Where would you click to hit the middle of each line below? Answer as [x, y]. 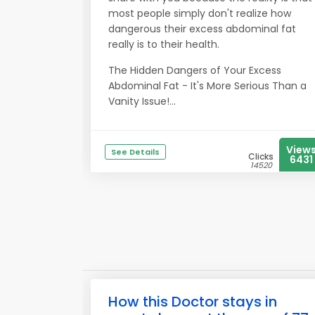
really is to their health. [165, 44]
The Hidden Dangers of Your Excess [195, 70]
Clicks [261, 156]
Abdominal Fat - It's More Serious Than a [207, 86]
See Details [135, 152]
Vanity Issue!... [142, 101]
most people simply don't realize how [200, 13]
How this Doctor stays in [193, 302]
